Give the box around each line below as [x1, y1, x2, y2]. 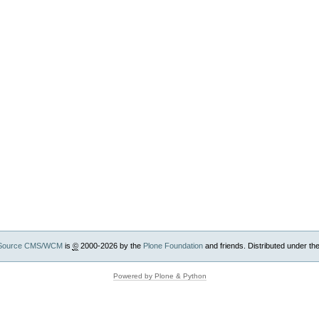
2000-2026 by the [78, 241, 143, 251]
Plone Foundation [142, 241, 203, 251]
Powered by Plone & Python [113, 271, 206, 280]
